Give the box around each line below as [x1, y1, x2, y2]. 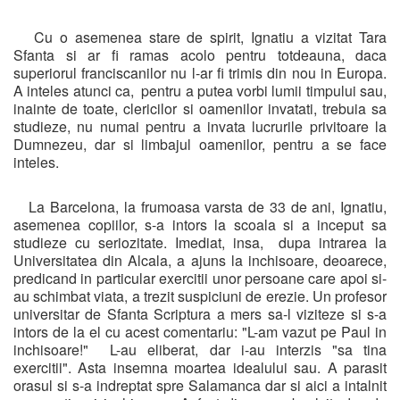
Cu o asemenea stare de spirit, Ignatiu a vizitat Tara [13, 26, 387, 47]
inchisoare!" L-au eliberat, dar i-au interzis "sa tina [13, 338, 387, 360]
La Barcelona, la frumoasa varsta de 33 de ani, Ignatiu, [13, 196, 387, 217]
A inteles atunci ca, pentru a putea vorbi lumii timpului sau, [13, 79, 387, 101]
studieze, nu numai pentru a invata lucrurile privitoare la [13, 115, 387, 137]
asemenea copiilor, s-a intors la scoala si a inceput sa [13, 213, 387, 235]
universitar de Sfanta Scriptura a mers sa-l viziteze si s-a [13, 303, 387, 324]
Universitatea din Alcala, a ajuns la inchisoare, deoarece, [13, 249, 387, 271]
